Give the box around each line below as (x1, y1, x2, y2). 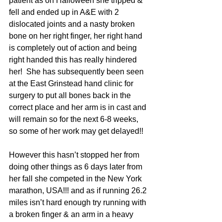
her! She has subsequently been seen (9, 67, 146, 76)
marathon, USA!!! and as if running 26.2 (9, 186, 149, 195)
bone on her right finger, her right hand (9, 32, 144, 40)
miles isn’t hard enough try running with (9, 198, 148, 207)
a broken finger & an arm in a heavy (9, 210, 135, 219)
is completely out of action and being (9, 44, 139, 52)
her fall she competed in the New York (9, 174, 144, 183)
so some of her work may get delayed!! (9, 127, 143, 135)
